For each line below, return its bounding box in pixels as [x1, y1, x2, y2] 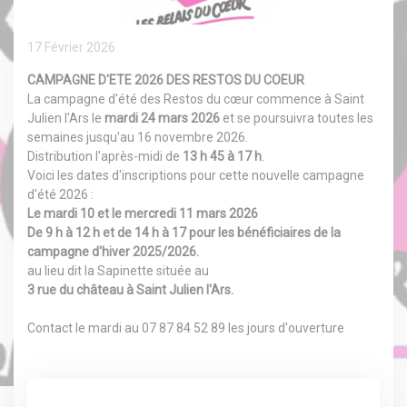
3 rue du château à [27, 283, 134, 298]
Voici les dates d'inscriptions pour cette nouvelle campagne [27, 168, 364, 184]
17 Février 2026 [27, 40, 115, 55]
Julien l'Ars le [27, 111, 104, 126]
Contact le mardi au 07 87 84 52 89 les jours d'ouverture [27, 321, 344, 336]
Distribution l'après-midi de [27, 149, 183, 164]
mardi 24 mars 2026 [104, 111, 220, 126]
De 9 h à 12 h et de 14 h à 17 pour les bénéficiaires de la [27, 225, 341, 241]
